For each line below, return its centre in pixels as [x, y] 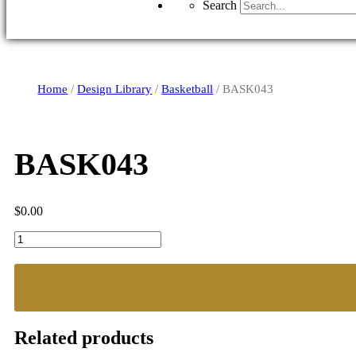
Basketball [188, 89]
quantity [34, 252]
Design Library [115, 89]
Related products [84, 338]
